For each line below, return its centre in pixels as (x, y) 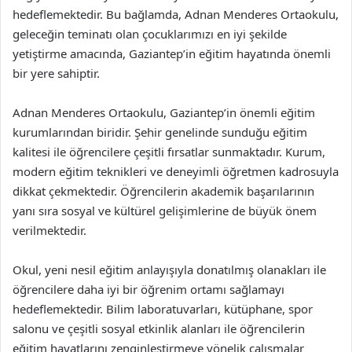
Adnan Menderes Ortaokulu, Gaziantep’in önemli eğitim (164, 112)
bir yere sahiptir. (56, 73)
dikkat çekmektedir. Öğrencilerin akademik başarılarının (163, 191)
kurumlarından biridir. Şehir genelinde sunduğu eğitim (160, 132)
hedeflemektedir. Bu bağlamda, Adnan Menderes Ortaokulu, (176, 14)
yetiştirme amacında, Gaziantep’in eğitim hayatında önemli (172, 53)
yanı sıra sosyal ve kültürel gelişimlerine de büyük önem (165, 211)
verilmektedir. (49, 230)
